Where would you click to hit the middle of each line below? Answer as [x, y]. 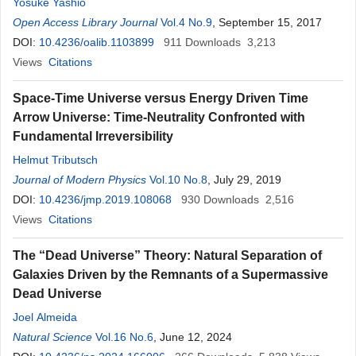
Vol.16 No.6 [124, 337]
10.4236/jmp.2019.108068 [105, 199]
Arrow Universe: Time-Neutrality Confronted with [159, 117]
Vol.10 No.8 [178, 180]
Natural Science [52, 337]
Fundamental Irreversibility [93, 136]
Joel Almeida [45, 317]
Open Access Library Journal [85, 22]
